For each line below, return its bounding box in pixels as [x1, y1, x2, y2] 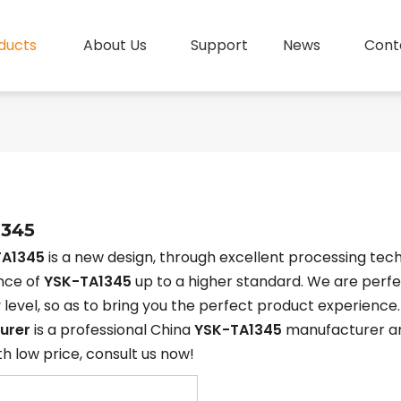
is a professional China [30, 320, 194, 340]
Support [191, 35, 249, 55]
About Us [82, 35, 147, 55]
